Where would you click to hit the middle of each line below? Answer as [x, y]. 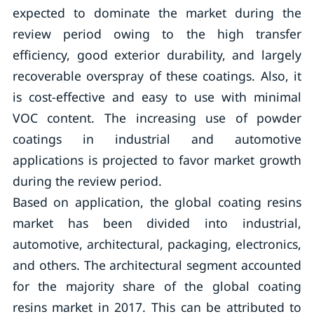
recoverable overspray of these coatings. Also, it [157, 76]
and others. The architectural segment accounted [157, 265]
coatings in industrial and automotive [157, 139]
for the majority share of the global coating [157, 286]
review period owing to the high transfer [157, 34]
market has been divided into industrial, [157, 223]
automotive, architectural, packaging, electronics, [157, 244]
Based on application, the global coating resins [157, 202]
